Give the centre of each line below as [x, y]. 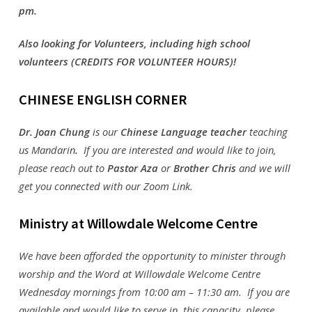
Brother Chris [204, 167]
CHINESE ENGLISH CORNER [102, 99]
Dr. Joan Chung [55, 131]
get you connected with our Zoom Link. [106, 186]
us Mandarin [47, 149]
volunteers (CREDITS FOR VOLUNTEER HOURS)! [127, 62]
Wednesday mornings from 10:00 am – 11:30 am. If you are [154, 291]
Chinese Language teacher [183, 131]
